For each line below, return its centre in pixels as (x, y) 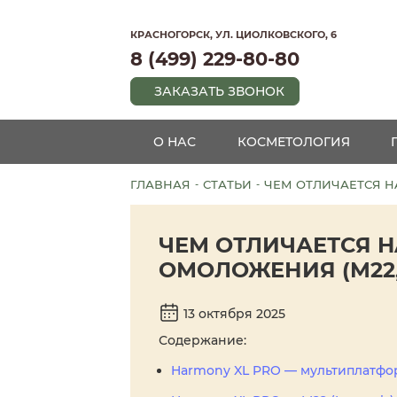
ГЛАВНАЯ (160, 184)
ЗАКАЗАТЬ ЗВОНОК (219, 91)
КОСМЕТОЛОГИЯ (293, 142)
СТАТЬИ (227, 184)
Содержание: (202, 341)
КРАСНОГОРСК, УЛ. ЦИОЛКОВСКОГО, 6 (234, 35)
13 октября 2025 (233, 314)
